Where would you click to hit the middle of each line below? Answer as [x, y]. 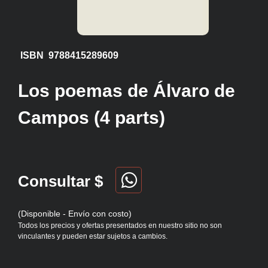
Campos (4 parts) [92, 118]
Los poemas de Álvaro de [127, 91]
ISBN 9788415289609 [68, 56]
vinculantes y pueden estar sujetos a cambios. [93, 237]
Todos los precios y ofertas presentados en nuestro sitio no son [120, 226]
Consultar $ [60, 182]
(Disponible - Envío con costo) [75, 214]
